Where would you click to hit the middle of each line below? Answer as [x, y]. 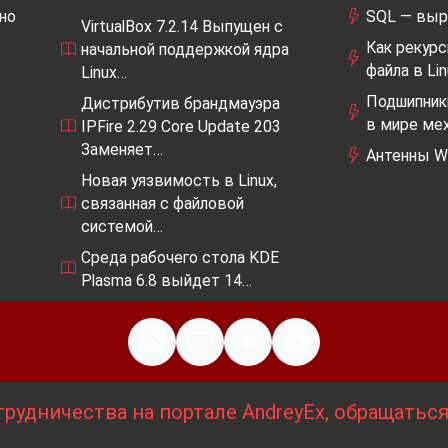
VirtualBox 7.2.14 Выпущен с [182, 26]
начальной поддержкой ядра [185, 49]
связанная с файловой [162, 203]
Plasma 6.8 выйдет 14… [166, 280]
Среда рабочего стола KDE [180, 257]
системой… [122, 226]
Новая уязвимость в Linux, [179, 180]
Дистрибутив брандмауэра [180, 103]
